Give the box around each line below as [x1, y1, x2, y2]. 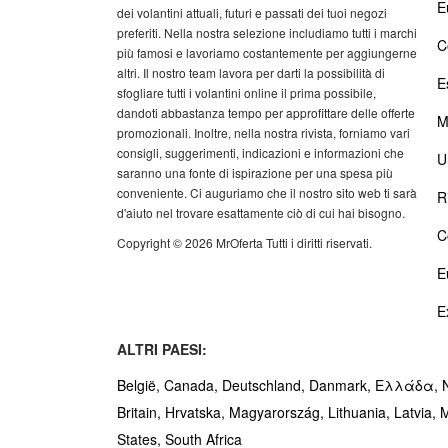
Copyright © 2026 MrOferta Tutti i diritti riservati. [117, 234, 372, 252]
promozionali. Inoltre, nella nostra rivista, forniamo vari [117, 124, 410, 142]
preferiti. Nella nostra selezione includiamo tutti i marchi [117, 24, 417, 42]
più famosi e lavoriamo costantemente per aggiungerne [117, 44, 417, 62]
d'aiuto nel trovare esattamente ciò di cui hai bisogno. [117, 204, 405, 222]
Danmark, [309, 375, 375, 395]
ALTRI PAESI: [117, 339, 207, 359]
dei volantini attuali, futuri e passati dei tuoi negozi [117, 4, 387, 22]
